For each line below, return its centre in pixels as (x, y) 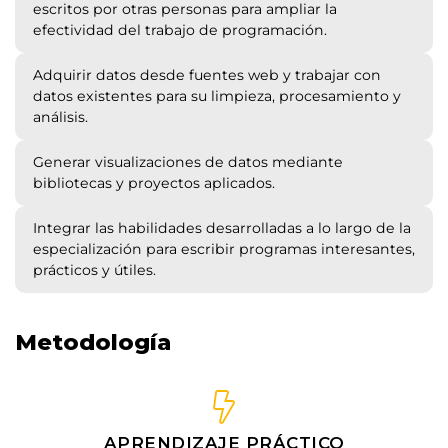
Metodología (93, 342)
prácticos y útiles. (94, 270)
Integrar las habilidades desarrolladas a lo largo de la (222, 228)
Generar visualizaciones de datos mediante (188, 162)
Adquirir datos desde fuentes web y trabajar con (207, 75)
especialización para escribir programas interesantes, (224, 249)
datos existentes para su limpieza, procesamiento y (217, 96)
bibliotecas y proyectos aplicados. (154, 183)
